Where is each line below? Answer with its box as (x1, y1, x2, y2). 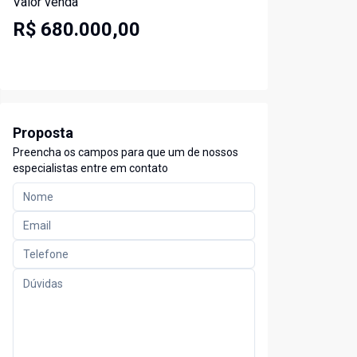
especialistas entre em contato (13, 162, 168, 175)
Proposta (13, 124, 73, 142)
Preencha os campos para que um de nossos (13, 146, 238, 159)
